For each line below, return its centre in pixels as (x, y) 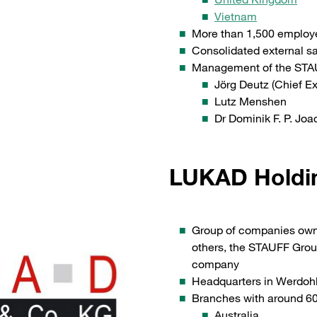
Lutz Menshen (250, 102)
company (215, 264)
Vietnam (236, 17)
